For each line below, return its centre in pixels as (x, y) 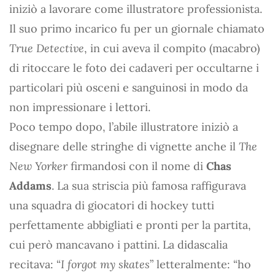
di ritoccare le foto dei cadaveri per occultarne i (134, 68)
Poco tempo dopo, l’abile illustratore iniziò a (124, 126)
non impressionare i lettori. (80, 107)
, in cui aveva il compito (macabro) (172, 48)
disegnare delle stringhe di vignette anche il (124, 146)
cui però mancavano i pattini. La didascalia (118, 244)
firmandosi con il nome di (137, 166)
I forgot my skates (105, 264)
